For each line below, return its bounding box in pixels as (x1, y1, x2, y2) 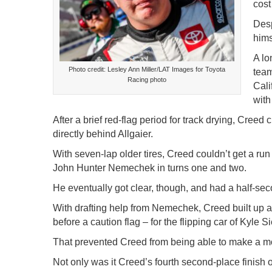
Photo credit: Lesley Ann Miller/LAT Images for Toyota (69, 66, 226, 73)
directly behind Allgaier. (53, 129, 154, 139)
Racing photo (127, 76, 167, 84)
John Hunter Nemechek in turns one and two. (53, 163, 247, 173)
